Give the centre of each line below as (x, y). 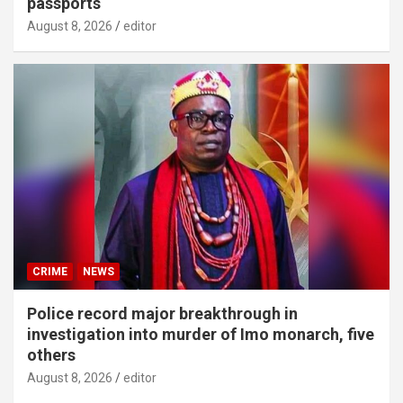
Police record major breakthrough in (162, 313)
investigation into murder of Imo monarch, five (201, 334)
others (51, 354)
